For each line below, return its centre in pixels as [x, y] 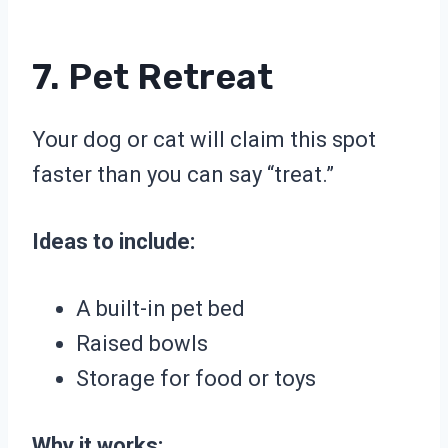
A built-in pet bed [160, 309]
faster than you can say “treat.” [183, 175]
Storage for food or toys [196, 379]
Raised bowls [142, 344]
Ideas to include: [113, 242]
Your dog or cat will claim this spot [204, 140]
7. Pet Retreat [152, 77]
